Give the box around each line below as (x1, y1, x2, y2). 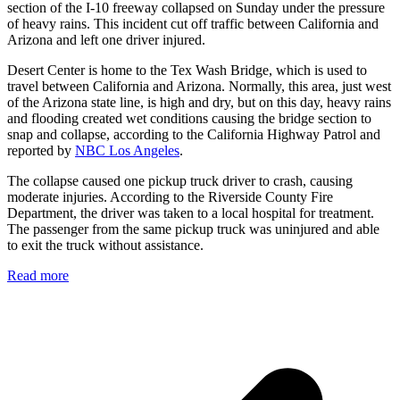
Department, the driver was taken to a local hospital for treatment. (7, 205, 374, 221)
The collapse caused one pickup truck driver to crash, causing (7, 173, 353, 189)
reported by (7, 143, 75, 159)
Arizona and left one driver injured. (7, 32, 205, 48)
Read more (7, 268, 69, 284)
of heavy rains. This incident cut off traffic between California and (7, 16, 379, 32)
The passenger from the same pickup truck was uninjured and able (7, 221, 379, 237)
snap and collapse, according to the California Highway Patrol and (7, 127, 380, 143)
